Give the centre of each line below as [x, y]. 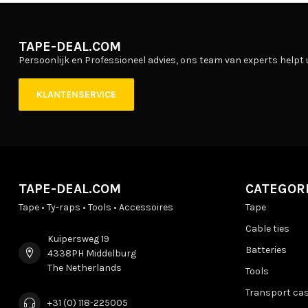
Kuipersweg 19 [78, 239]
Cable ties [267, 228]
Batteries [266, 250]
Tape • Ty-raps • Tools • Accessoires [96, 207]
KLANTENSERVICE [76, 94]
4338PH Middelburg [92, 253]
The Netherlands [85, 267]
